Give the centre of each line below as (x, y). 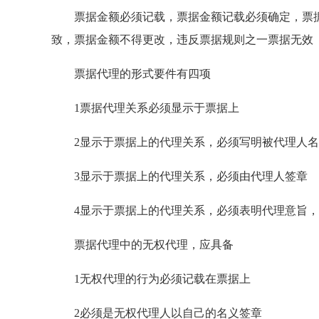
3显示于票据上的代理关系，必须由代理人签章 (179, 176)
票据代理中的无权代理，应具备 (142, 245)
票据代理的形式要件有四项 (131, 74)
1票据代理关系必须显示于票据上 (145, 108)
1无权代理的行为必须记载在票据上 (151, 279)
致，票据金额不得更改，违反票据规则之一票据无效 (182, 40)
